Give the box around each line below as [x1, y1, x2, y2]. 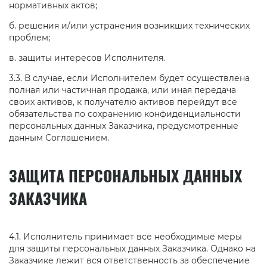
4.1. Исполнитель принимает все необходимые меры [9, 231, 242, 242]
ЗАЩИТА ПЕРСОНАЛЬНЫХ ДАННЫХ [9, 164, 242, 188]
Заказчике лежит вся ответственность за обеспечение [9, 254, 250, 266]
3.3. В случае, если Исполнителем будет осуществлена [9, 73, 250, 84]
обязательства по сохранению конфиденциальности [9, 108, 241, 120]
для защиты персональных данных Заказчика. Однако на [9, 243, 256, 254]
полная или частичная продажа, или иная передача [9, 85, 236, 96]
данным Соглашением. [9, 132, 109, 144]
